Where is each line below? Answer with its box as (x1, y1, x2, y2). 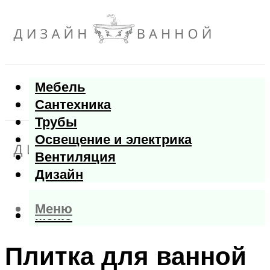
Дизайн (35, 165, 83, 183)
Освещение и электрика (35, 130, 192, 148)
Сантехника (35, 95, 111, 113)
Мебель (35, 78, 86, 96)
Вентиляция (35, 148, 116, 166)
